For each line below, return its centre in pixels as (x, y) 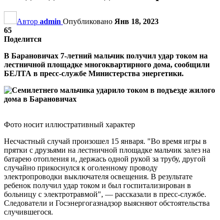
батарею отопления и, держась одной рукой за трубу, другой (105, 159)
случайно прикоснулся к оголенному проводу (81, 167)
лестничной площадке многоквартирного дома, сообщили (107, 64)
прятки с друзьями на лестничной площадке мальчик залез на (107, 150)
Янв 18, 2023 (137, 21)
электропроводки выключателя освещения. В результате (98, 176)
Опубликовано (89, 21)
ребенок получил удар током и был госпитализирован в (97, 185)
